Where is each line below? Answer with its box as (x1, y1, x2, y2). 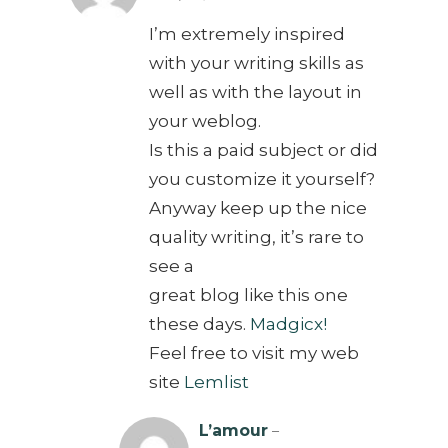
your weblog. (148, 111, 261, 132)
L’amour (198, 421, 268, 441)
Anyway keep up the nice (148, 198, 367, 219)
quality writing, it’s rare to (148, 227, 364, 248)
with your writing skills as (148, 53, 364, 74)
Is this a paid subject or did (148, 140, 378, 161)
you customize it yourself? (148, 169, 375, 190)
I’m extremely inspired (148, 24, 345, 45)
